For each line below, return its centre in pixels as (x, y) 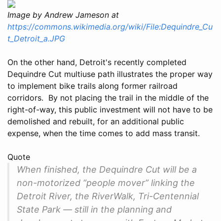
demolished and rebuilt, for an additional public (96, 121)
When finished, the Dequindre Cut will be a (107, 169)
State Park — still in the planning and (94, 209)
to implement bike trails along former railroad (92, 86)
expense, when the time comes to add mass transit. (104, 133)
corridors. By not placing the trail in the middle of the (108, 97)
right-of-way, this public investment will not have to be (110, 109)
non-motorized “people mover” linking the (106, 183)
